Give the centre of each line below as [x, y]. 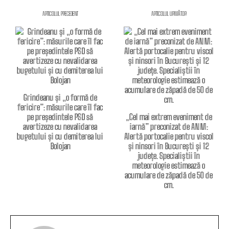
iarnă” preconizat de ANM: [169, 127]
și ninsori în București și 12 [169, 146]
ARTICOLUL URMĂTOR [169, 14]
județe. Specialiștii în [169, 156]
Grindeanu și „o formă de [60, 98]
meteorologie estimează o [169, 166]
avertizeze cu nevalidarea [60, 127]
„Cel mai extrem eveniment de [169, 117]
